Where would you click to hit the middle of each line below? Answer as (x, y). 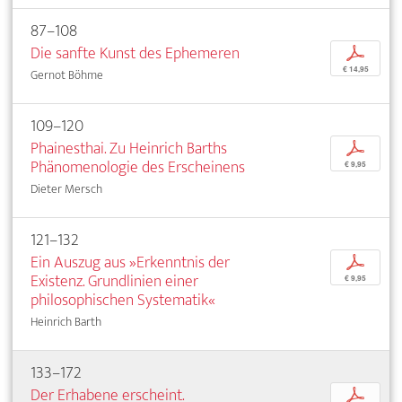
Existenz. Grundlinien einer (114, 281)
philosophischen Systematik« (123, 300)
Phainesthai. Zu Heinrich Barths (129, 148)
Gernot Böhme (67, 74)
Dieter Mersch (66, 188)
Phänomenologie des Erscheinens (138, 167)
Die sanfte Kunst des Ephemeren (135, 53)
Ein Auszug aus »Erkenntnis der (130, 262)
